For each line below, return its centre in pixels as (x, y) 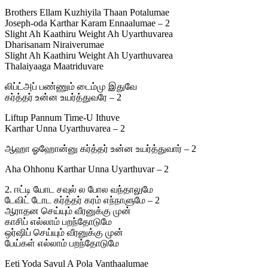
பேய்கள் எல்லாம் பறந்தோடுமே (62, 243)
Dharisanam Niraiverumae (54, 45)
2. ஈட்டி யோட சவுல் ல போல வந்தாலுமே (79, 190)
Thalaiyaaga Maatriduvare (54, 66)
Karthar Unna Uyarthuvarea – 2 (65, 129)
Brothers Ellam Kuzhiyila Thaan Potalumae (87, 13)
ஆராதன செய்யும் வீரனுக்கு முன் (68, 211)
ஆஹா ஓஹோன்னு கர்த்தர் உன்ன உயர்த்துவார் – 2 (100, 149)
